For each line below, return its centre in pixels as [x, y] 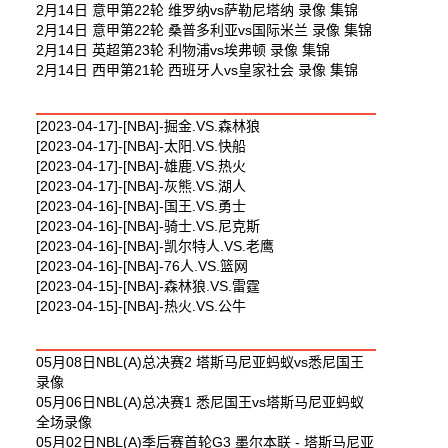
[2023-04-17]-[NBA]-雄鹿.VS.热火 [141, 166]
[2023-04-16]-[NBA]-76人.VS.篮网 [142, 266]
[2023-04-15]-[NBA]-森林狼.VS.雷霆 [148, 286]
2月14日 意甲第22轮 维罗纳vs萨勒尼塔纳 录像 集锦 [197, 10]
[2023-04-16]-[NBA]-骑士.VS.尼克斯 [148, 226]
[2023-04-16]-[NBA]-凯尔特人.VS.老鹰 [155, 246]
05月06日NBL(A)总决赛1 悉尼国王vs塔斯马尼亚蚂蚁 [200, 402]
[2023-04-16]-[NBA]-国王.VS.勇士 [141, 206]
